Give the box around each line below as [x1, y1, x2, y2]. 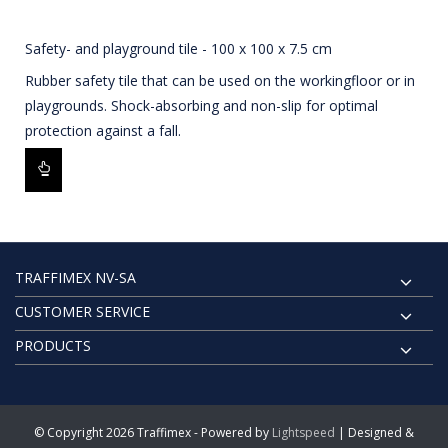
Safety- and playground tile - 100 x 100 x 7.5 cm [25, 39, 332, 59]
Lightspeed [272, 423, 335, 441]
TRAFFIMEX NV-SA [15, 267, 136, 287]
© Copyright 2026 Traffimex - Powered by [34, 423, 272, 441]
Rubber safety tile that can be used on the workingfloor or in [25, 71, 415, 91]
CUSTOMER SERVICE [15, 301, 150, 321]
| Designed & [335, 423, 414, 441]
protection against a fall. [25, 121, 181, 141]
